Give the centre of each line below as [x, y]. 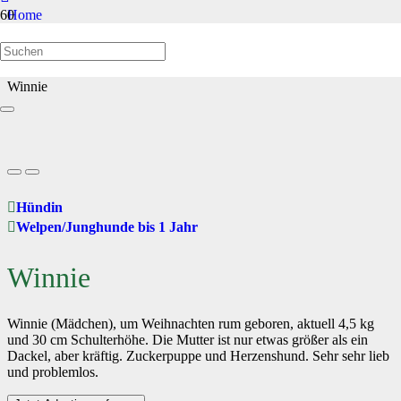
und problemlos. [53, 371]
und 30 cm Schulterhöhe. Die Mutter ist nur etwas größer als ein [188, 339]
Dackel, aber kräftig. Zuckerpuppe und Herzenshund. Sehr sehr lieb [198, 355]
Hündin [39, 207]
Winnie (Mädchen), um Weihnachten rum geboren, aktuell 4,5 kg [191, 323]
